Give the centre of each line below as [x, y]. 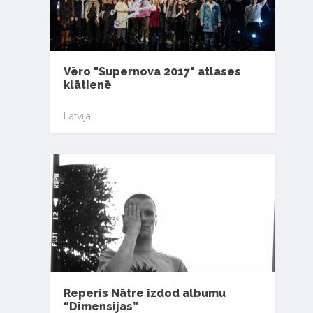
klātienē [87, 85]
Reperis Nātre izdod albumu [144, 293]
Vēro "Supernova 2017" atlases [152, 72]
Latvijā [77, 116]
